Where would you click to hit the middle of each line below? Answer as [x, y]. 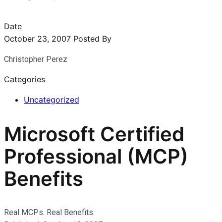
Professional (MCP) [96, 156]
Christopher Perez [36, 59]
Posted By [92, 39]
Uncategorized [52, 100]
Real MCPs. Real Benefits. [49, 212]
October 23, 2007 [39, 39]
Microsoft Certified [94, 134]
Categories [25, 80]
